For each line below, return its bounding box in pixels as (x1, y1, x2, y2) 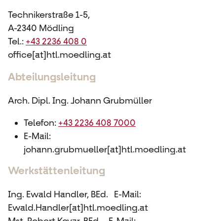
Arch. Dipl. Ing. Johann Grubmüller (8, 95, 152, 106)
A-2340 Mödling (8, 22, 74, 34)
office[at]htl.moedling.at (8, 49, 111, 60)
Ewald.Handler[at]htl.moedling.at (8, 202, 148, 214)
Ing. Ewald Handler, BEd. (8, 189, 114, 200)
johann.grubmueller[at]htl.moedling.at (24, 144, 186, 155)
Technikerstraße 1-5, (8, 9, 90, 20)
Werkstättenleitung (8, 164, 105, 177)
